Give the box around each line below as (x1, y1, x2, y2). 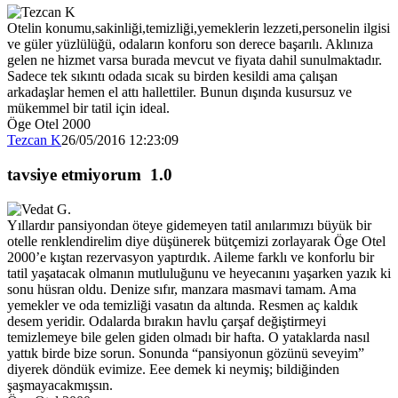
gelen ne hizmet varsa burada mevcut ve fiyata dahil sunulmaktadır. (7, 52, 382, 68)
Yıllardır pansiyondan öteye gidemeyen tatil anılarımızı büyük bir (7, 217, 371, 233)
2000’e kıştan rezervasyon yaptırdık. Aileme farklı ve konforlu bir (7, 249, 374, 265)
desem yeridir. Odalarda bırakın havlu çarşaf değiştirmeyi (7, 313, 326, 329)
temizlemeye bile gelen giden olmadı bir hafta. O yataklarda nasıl (7, 329, 370, 345)
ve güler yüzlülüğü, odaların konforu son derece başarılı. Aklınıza (7, 36, 373, 52)
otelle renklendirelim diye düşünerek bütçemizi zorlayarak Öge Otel (7, 233, 386, 249)
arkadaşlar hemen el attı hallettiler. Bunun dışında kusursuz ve (7, 84, 352, 100)
